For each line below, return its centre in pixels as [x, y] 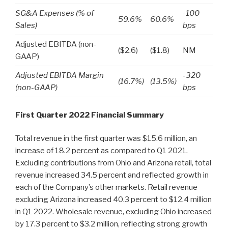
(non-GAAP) [36, 88]
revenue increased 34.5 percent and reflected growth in [112, 175]
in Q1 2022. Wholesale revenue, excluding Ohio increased [113, 212]
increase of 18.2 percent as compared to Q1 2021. [102, 151]
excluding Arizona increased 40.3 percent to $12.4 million [113, 200]
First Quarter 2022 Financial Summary [90, 115]
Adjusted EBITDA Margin [60, 76]
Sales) [26, 26]
